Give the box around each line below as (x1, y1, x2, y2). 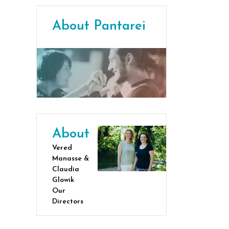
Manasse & (52, 154, 89, 163)
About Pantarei (52, 19, 146, 33)
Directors (52, 197, 83, 205)
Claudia (52, 165, 79, 173)
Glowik (52, 176, 74, 184)
